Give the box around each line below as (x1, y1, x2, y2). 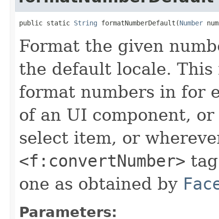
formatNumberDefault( (97, 19, 179, 27)
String (74, 19, 97, 27)
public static (19, 19, 74, 27)
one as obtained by (19, 174, 183, 194)
